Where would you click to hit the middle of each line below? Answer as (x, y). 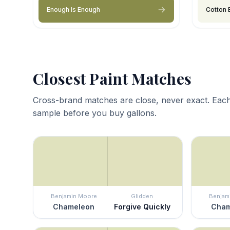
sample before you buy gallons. (95, 113)
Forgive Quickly (142, 206)
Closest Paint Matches (112, 78)
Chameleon (74, 206)
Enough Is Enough (73, 9)
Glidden (142, 196)
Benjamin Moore (74, 196)
